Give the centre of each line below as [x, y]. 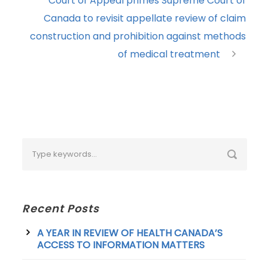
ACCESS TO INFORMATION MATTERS [121, 245]
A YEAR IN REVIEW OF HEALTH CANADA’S [130, 233]
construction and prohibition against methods [138, 36]
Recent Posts [61, 209]
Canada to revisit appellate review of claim [144, 19]
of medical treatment [169, 54]
